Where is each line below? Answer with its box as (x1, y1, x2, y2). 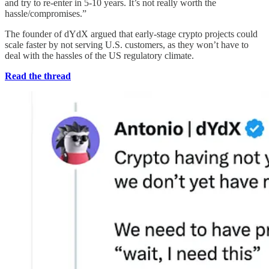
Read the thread (5, 70, 71, 81)
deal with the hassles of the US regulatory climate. (5, 50, 194, 61)
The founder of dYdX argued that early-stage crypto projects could (5, 28, 258, 39)
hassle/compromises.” (5, 8, 86, 19)
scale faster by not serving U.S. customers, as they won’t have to (5, 39, 249, 50)
